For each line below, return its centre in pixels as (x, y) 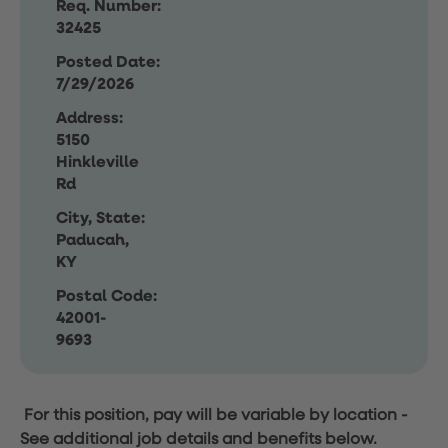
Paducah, (92, 241)
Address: (89, 119)
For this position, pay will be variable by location (210, 416)
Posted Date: (108, 63)
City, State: (100, 219)
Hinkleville (97, 163)
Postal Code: (106, 297)
